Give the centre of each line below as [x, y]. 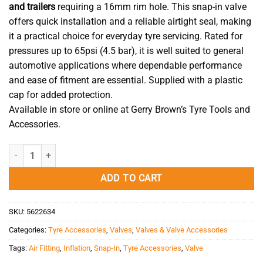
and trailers [32, 7]
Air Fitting [44, 248]
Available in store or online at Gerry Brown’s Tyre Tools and [129, 110]
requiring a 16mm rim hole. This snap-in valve [151, 7]
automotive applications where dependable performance [125, 66]
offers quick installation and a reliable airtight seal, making [130, 22]
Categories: [28, 230]
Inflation [77, 248]
